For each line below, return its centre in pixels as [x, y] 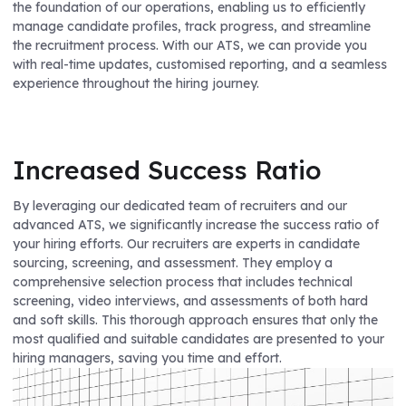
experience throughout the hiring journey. [136, 83]
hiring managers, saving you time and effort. [147, 358]
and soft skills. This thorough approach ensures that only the [195, 320]
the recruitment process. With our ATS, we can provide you [190, 45]
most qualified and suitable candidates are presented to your [198, 339]
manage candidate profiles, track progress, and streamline [192, 26]
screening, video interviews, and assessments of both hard [190, 301]
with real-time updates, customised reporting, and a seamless [200, 64]
